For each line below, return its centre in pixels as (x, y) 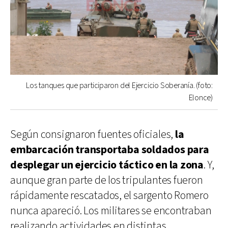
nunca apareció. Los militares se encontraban (111, 211)
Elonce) (201, 98)
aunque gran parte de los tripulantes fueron (107, 180)
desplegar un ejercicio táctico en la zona (107, 165)
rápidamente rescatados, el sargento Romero (109, 195)
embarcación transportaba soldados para (110, 150)
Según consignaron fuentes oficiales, (93, 134)
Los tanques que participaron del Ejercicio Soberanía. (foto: (119, 85)
